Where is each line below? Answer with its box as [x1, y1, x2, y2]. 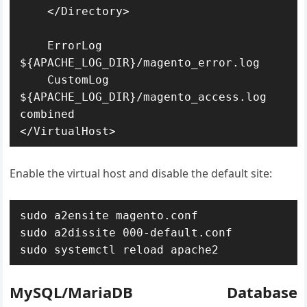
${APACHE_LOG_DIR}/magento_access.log [20, 90, 267, 103]
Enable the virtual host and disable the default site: [10, 166, 273, 181]
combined [20, 108, 75, 121]
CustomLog [20, 73, 48, 86]
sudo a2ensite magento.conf [20, 209, 199, 222]
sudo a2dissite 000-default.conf [20, 226, 233, 239]
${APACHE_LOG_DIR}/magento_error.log [20, 56, 260, 69]
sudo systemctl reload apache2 [20, 243, 219, 256]
